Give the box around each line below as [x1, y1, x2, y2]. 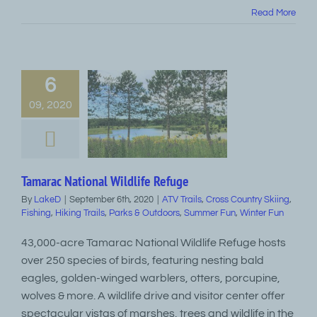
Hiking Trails [55, 208, 105, 218]
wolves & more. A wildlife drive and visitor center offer [21, 290, 285, 301]
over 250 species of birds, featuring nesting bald [21, 255, 264, 266]
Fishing [21, 208, 51, 218]
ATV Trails [162, 195, 202, 204]
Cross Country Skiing [206, 195, 289, 204]
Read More [251, 8, 296, 18]
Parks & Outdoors [109, 208, 180, 218]
